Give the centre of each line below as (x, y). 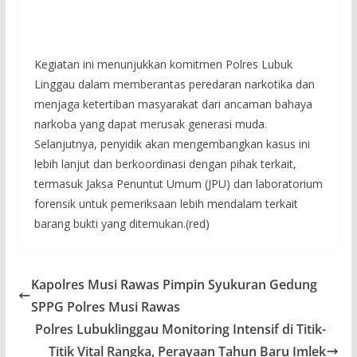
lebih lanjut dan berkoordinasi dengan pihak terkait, (165, 163)
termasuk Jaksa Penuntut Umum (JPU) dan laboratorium (178, 183)
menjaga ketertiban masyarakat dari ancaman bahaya (173, 104)
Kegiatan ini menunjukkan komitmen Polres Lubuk (163, 64)
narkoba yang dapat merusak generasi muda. (150, 124)
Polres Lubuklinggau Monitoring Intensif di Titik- (181, 329)
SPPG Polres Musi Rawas (105, 306)
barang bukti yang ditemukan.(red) (122, 223)
